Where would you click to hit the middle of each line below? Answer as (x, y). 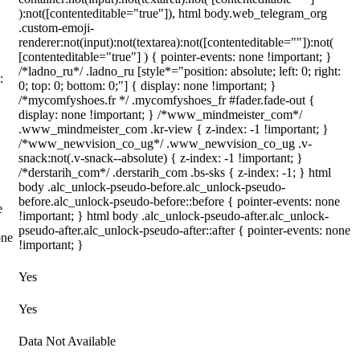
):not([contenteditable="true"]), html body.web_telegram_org (173, 13)
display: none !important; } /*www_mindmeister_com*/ (160, 115)
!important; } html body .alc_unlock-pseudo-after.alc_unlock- (174, 216)
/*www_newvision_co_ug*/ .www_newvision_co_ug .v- (165, 143)
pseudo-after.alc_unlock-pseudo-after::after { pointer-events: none (184, 230)
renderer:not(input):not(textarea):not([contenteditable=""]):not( (176, 42)
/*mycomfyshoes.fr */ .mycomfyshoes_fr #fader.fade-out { (167, 100)
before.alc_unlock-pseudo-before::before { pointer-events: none (179, 201)
